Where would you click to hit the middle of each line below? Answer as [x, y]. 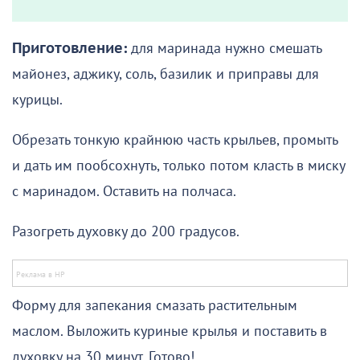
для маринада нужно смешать [224, 49]
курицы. [37, 100]
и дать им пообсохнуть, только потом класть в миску [178, 166]
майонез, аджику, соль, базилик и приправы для [166, 75]
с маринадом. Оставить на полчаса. [124, 192]
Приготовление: [70, 49]
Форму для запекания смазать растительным [155, 306]
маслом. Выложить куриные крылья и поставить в [170, 332]
